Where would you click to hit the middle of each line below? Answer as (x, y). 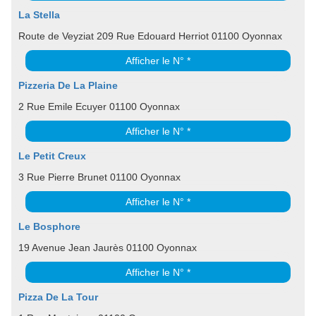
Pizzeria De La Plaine (68, 85)
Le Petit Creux (52, 156)
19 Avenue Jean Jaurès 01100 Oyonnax (108, 247)
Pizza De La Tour (58, 297)
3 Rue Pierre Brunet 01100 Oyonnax (99, 177)
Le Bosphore (49, 226)
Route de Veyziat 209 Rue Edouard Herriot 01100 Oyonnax (150, 36)
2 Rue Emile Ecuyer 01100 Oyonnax (99, 106)
